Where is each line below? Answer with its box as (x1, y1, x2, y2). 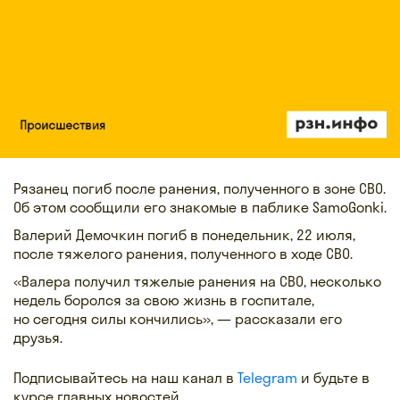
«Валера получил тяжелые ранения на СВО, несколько (13, 271, 381, 290)
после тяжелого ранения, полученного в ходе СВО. (13, 244, 353, 262)
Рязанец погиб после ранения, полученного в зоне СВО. (13, 179, 386, 197)
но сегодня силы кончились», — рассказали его (13, 309, 342, 328)
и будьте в (297, 368, 370, 387)
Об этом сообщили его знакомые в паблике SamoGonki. (13, 197, 387, 216)
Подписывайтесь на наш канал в (13, 368, 237, 387)
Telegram (237, 368, 297, 387)
